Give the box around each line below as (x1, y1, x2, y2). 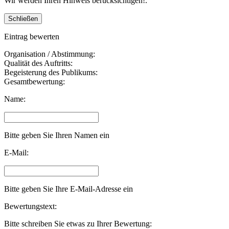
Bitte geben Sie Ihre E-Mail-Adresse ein (4, 184, 133, 193)
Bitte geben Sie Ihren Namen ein (4, 130, 109, 140)
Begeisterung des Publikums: (4, 67, 98, 77)
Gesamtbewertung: (4, 77, 65, 86)
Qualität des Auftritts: (4, 58, 73, 67)
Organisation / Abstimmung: (4, 49, 95, 58)
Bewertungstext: (4, 201, 57, 211)
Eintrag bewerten (4, 32, 59, 41)
